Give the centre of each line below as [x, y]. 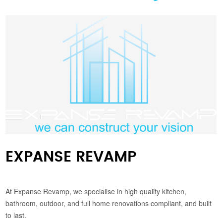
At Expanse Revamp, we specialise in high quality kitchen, [96, 191]
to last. [16, 215]
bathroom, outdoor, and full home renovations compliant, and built [109, 203]
